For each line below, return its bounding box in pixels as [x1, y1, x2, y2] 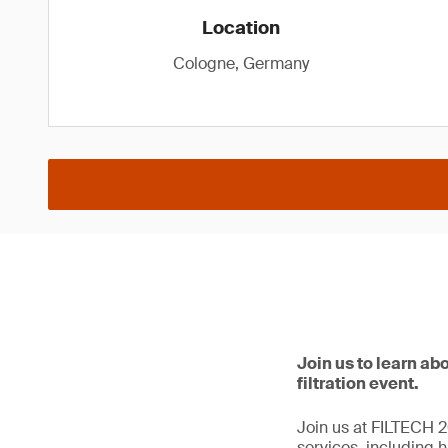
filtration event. [297, 373, 419, 394]
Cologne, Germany [172, 53, 309, 74]
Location [201, 16, 280, 40]
